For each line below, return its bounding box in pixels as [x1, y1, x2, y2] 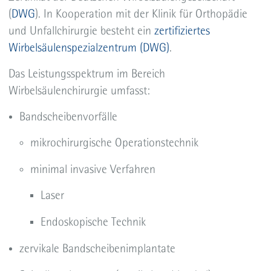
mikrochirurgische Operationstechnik [30, 135, 198, 149]
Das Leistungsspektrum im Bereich [8, 67, 166, 80]
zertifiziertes [154, 24, 211, 38]
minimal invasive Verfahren [30, 162, 158, 176]
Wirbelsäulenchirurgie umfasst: [8, 83, 151, 97]
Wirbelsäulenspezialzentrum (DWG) [8, 41, 170, 54]
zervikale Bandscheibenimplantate [19, 241, 175, 255]
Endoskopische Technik [41, 215, 146, 229]
